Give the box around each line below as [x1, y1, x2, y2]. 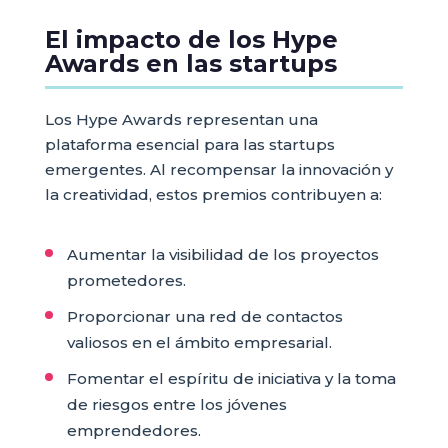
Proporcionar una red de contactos [66, 307, 343, 327]
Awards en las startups [44, 49, 337, 79]
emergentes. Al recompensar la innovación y [44, 160, 393, 180]
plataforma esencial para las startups [44, 135, 335, 155]
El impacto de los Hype [44, 25, 338, 55]
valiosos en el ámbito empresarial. [66, 333, 332, 353]
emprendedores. [66, 421, 201, 441]
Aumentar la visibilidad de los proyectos [66, 245, 379, 265]
